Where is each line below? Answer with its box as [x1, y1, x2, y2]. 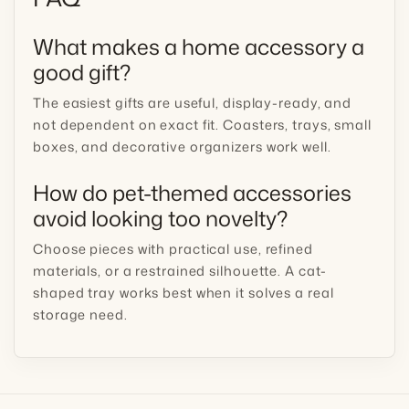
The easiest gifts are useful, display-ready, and [33, 92, 352, 112]
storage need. [33, 304, 128, 324]
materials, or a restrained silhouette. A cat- [33, 260, 327, 280]
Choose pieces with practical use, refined [33, 238, 313, 258]
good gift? [33, 56, 131, 87]
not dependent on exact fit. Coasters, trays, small [33, 114, 372, 134]
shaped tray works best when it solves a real [33, 282, 334, 302]
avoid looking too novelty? [33, 202, 288, 233]
